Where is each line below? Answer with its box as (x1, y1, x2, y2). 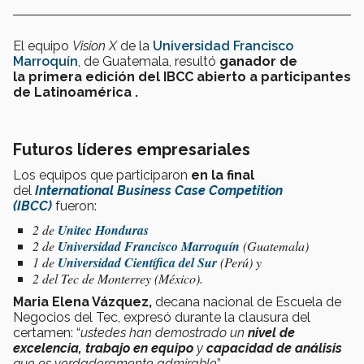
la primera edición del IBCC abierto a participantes (13, 69, 351, 85)
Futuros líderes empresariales (13, 140, 250, 160)
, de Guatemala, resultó (78, 54, 219, 70)
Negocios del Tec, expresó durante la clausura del (13, 310, 310, 326)
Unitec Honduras (58, 221, 149, 240)
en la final (191, 167, 254, 184)
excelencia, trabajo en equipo (13, 340, 193, 357)
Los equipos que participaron (13, 167, 191, 184)
